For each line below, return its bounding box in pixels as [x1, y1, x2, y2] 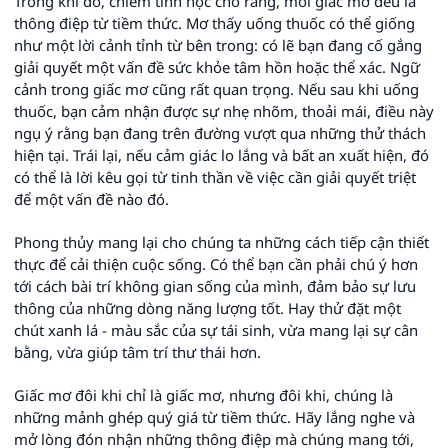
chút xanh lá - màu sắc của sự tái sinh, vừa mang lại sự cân [14, 320, 418, 341]
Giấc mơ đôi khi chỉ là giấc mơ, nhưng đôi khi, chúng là [14, 385, 393, 406]
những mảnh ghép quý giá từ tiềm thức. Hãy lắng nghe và [14, 407, 415, 428]
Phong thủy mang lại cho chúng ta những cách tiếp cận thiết [14, 232, 429, 253]
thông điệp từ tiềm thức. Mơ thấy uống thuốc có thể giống [14, 13, 415, 34]
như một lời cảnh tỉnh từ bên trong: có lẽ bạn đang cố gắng [14, 35, 422, 56]
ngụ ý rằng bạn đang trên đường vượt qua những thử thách [14, 123, 426, 144]
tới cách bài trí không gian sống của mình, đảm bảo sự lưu [14, 276, 416, 297]
